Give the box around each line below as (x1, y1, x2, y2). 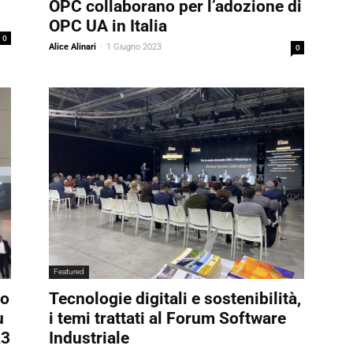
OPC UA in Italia (49, 16, 167, 35)
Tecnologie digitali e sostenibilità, (49, 288, 301, 308)
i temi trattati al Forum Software (49, 308, 286, 328)
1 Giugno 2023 (106, 41, 162, 52)
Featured (54, 266, 84, 276)
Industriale (49, 328, 129, 347)
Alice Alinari (49, 41, 96, 52)
